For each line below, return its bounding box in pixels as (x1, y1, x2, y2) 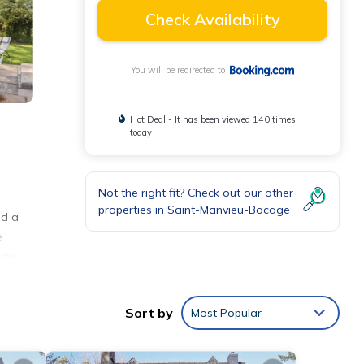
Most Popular (191, 305, 262, 321)
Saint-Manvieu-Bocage (167, 202, 290, 218)
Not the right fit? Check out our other (98, 185, 293, 201)
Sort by (125, 305, 173, 322)
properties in (98, 202, 167, 218)
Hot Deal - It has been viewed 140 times (130, 114, 297, 126)
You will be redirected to (130, 64, 230, 76)
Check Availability (145, 9, 280, 29)
